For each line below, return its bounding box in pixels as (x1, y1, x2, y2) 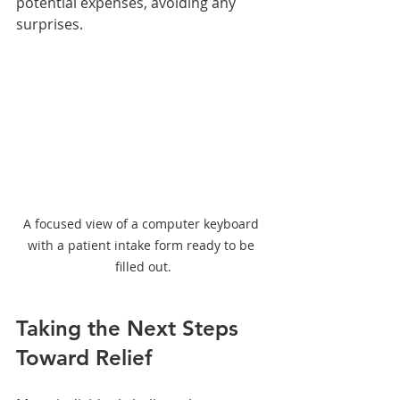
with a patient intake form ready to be (28, 237, 258, 254)
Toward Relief (16, 345, 152, 371)
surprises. (16, 14, 87, 35)
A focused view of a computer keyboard (23, 215, 262, 232)
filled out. (114, 258, 171, 275)
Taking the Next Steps (16, 315, 245, 341)
